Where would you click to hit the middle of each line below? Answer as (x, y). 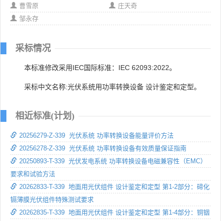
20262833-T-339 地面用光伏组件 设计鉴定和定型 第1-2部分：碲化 (114, 186)
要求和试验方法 (33, 174)
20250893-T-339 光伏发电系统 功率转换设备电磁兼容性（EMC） (113, 161)
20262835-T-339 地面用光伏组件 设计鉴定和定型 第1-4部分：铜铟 (114, 212)
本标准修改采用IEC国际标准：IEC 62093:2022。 (100, 67)
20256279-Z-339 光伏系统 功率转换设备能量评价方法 (96, 135)
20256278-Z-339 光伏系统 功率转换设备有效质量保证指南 (103, 148)
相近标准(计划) (45, 116)
